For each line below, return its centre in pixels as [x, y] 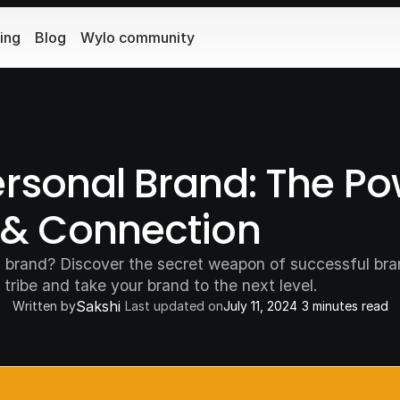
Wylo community [137, 37]
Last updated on [174, 306]
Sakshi [98, 306]
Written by [44, 306]
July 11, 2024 [260, 306]
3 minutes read [345, 306]
